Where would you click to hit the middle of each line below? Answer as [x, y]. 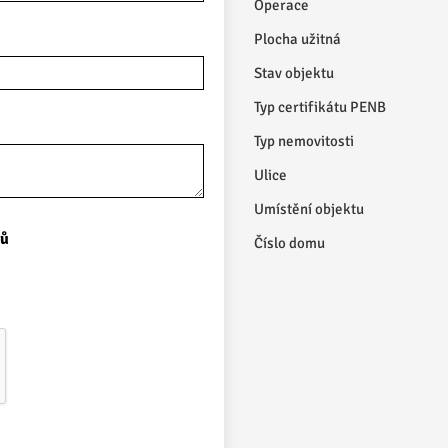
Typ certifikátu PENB [320, 107]
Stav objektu [294, 73]
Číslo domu [289, 243]
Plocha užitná [297, 39]
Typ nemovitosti [304, 141]
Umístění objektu [309, 209]
